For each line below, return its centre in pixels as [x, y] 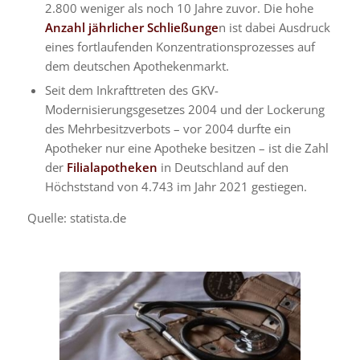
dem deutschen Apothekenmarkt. [137, 65]
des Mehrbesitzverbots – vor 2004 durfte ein [168, 128]
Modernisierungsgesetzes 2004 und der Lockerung [184, 109]
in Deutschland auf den [223, 167]
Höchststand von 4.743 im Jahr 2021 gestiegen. [176, 186]
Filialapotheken [112, 167]
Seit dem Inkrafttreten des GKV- [131, 90]
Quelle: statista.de [76, 217]
